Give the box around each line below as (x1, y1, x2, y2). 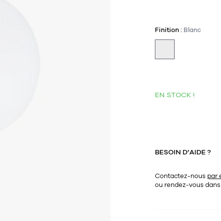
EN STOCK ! (155, 90, 195, 100)
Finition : (155, 26, 184, 35)
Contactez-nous (155, 172, 207, 181)
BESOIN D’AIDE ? (155, 147, 211, 157)
